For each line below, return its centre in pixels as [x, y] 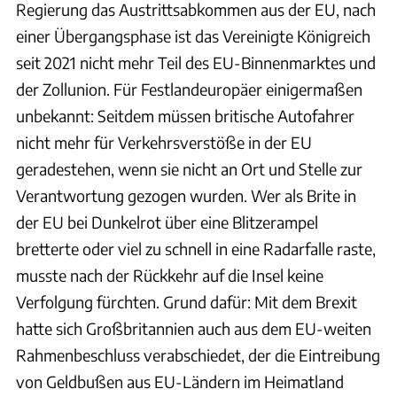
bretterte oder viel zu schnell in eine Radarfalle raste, [196, 248]
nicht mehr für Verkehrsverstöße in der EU [164, 142]
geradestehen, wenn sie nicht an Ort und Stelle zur [189, 168]
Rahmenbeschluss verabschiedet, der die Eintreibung [198, 354]
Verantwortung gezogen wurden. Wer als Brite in [186, 195]
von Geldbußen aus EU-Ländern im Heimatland [180, 381]
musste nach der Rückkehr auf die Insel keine [170, 275]
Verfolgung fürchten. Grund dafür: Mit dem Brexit [187, 301]
